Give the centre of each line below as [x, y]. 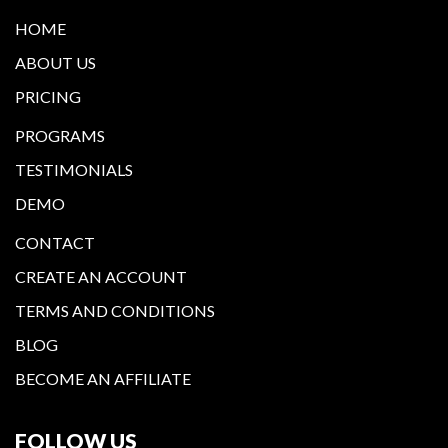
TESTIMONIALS [74, 169]
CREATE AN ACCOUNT [101, 276]
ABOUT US [55, 62]
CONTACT [55, 242]
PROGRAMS [60, 135]
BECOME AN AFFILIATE [103, 378]
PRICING [48, 96]
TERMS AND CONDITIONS [115, 310]
